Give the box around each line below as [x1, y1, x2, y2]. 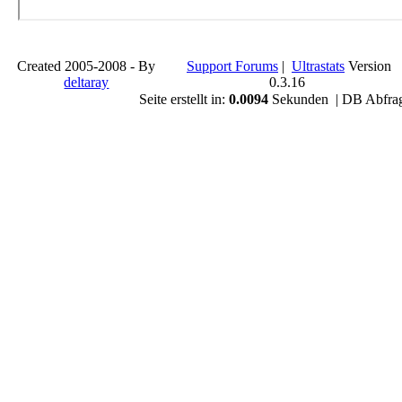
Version [345, 58, 391, 74]
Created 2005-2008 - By [17, 58, 156, 74]
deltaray [64, 74, 109, 90]
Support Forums [187, 58, 278, 74]
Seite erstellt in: [139, 92, 230, 107]
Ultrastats [292, 58, 345, 74]
